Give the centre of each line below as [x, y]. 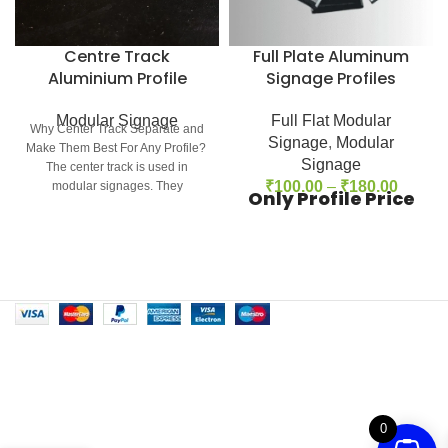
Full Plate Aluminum [331, 56]
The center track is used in [117, 166]
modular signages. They [117, 185]
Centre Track [117, 56]
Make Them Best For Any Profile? [117, 147]
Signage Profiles [331, 78]
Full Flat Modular [331, 120]
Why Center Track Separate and [117, 128]
